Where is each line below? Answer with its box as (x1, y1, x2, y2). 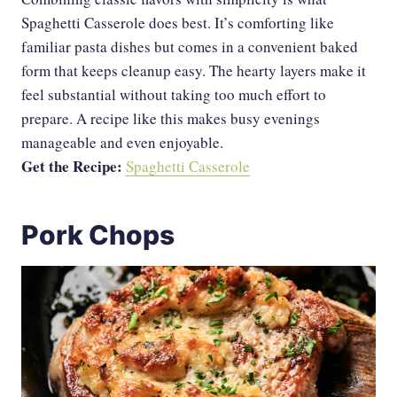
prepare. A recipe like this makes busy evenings (21, 108, 320, 129)
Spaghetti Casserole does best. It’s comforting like (21, 12, 334, 34)
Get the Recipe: (21, 155, 126, 178)
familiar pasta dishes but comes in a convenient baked (21, 36, 358, 58)
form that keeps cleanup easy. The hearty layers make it (21, 60, 366, 82)
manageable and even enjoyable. (21, 132, 223, 153)
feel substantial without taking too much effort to (21, 84, 326, 105)
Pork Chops (21, 219, 175, 252)
